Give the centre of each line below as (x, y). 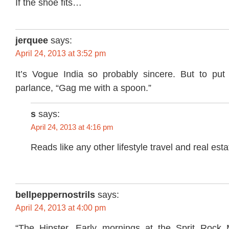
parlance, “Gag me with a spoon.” (83, 88)
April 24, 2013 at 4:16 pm (72, 127)
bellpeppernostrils (55, 194)
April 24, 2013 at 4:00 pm (61, 208)
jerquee (32, 41)
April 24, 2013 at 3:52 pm (61, 54)
